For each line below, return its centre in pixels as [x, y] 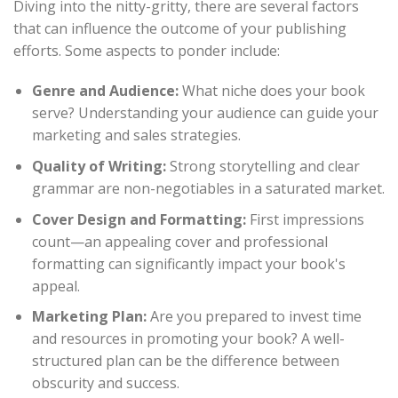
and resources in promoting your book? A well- [188, 339]
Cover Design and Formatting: [139, 219]
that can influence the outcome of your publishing [180, 28]
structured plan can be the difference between [185, 361]
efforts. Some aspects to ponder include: [147, 50]
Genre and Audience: [105, 91]
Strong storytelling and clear [263, 166]
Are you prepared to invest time [254, 317]
